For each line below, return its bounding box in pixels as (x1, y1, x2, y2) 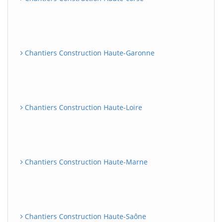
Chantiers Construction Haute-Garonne (23, 48, 155, 57)
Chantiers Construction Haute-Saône (23, 212, 146, 221)
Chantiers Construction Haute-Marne (23, 157, 148, 166)
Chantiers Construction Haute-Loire (23, 103, 142, 112)
